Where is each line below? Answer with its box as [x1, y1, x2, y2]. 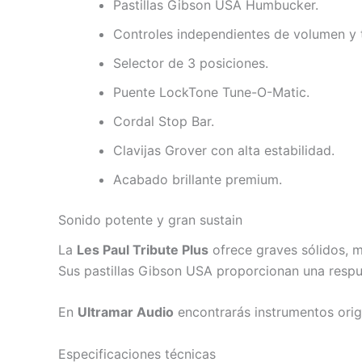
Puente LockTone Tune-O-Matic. [113, 83, 309, 100]
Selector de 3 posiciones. [113, 54, 268, 71]
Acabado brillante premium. [113, 170, 282, 187]
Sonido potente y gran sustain [58, 211, 242, 228]
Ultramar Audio [78, 304, 174, 321]
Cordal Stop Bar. [113, 112, 214, 129]
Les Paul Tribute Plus [77, 241, 208, 258]
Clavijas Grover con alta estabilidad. [113, 141, 335, 158]
